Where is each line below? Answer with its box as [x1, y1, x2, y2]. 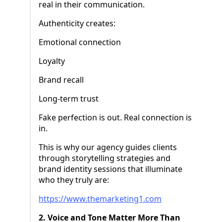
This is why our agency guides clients [39, 142, 177, 153]
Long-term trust [39, 93, 99, 105]
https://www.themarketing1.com [39, 193, 162, 205]
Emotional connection [39, 37, 121, 48]
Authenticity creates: [39, 18, 115, 29]
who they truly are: [39, 174, 109, 186]
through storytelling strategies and [39, 153, 170, 164]
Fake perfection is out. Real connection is [39, 112, 192, 123]
